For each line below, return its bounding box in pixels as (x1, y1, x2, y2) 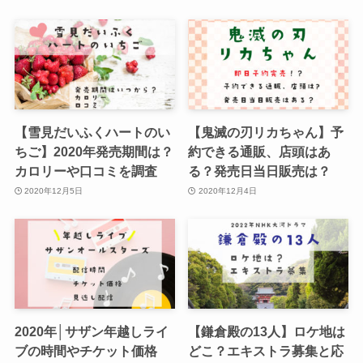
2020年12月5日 (24, 186, 83, 195)
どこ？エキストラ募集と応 (188, 344, 344, 359)
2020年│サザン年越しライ (14, 324, 169, 340)
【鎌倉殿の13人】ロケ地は (188, 324, 346, 340)
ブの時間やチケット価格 (14, 344, 157, 359)
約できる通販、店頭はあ (188, 144, 331, 160)
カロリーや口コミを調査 (14, 164, 157, 179)
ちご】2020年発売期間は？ (14, 144, 173, 160)
